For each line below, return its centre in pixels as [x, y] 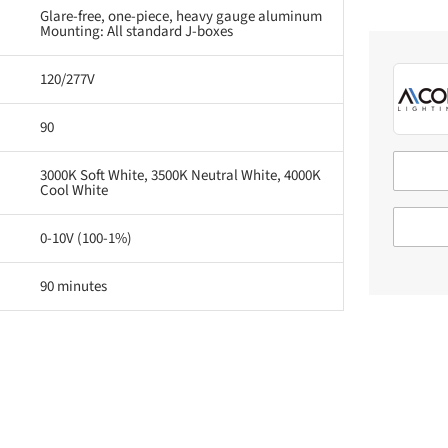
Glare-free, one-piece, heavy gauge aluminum [181, 16]
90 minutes [73, 286]
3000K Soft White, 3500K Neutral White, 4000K [180, 175]
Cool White [74, 190]
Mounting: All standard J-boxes [136, 31]
